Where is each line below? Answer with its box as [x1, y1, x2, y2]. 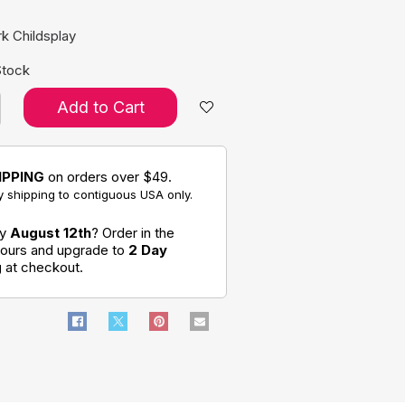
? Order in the [91, 223, 174, 241]
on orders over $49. [44, 167, 172, 185]
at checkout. [2, 258, 83, 276]
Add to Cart [56, 97, 145, 117]
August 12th [10, 223, 91, 241]
